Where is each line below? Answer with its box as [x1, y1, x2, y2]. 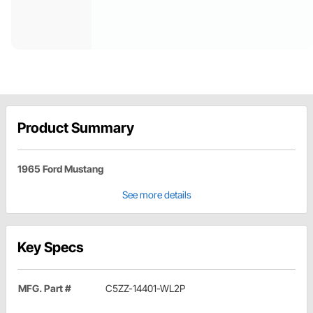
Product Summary [17, 119, 134, 137]
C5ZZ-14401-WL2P [105, 282, 185, 295]
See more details [122, 189, 191, 201]
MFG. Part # [18, 282, 71, 295]
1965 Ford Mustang [17, 163, 103, 175]
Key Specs [17, 239, 84, 256]
